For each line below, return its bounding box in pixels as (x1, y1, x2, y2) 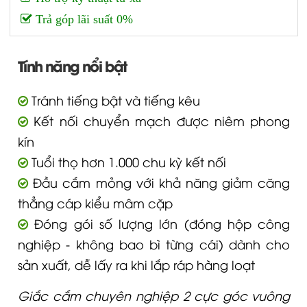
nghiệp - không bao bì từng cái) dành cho (17, 235, 291, 252)
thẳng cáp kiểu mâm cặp (17, 194, 173, 211)
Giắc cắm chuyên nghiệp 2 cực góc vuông (17, 286, 291, 304)
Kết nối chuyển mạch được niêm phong (27, 112, 291, 129)
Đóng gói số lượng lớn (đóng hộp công (27, 214, 291, 232)
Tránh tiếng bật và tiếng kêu (27, 91, 200, 108)
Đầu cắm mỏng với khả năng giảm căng (27, 173, 291, 191)
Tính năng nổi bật (17, 54, 127, 76)
